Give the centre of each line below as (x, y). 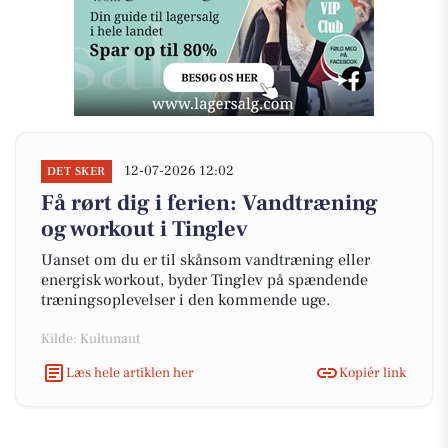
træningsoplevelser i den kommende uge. (185, 300)
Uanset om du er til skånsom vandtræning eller (205, 260)
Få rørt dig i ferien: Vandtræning (209, 203)
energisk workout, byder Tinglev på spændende (204, 280)
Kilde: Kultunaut (90, 339)
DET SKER (76, 171)
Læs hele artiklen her (130, 372)
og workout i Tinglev (144, 229)
